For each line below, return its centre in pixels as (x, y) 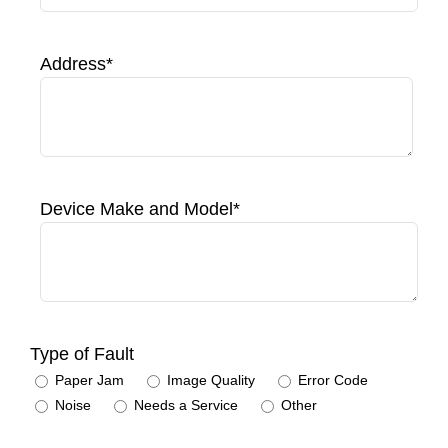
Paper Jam (89, 379)
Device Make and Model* (139, 208)
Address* (76, 63)
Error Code (332, 379)
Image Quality (210, 379)
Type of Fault (81, 353)
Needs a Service (185, 404)
